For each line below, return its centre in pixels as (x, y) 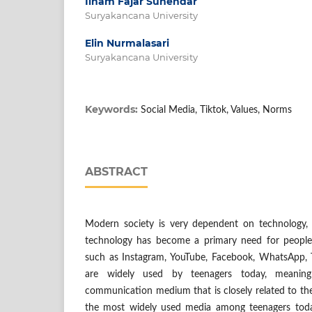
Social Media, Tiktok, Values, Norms (216, 110)
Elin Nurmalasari (127, 44)
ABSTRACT (116, 172)
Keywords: (113, 110)
